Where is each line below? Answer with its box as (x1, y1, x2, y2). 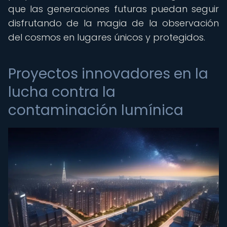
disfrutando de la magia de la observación (8, 17, 219, 29)
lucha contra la (8, 82, 116, 102)
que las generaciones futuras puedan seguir (8, 3, 219, 15)
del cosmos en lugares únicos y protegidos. (8, 31, 205, 44)
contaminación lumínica (8, 100, 183, 120)
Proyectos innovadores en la (8, 64, 208, 84)
